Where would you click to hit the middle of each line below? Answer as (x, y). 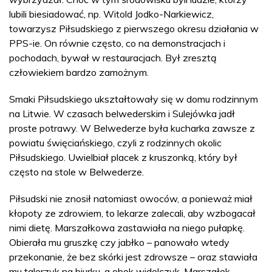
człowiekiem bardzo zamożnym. (79, 72)
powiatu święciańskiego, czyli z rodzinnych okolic (115, 142)
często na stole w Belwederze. (76, 172)
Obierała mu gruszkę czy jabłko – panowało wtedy (119, 242)
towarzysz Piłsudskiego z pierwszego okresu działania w (134, 28)
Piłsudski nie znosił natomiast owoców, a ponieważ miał (131, 198)
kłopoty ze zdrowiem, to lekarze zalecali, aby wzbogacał (132, 213)
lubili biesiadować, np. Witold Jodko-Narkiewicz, (111, 14)
